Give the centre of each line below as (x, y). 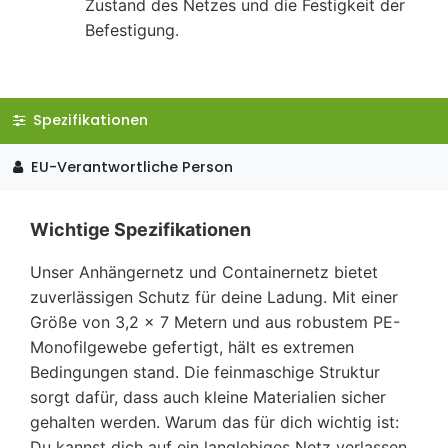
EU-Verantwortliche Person (129, 167)
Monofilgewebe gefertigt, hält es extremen (192, 346)
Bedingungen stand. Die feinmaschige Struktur (205, 371)
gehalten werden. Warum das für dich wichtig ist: (214, 421)
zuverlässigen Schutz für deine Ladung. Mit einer (214, 296)
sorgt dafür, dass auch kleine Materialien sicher (208, 396)
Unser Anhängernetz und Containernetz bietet (204, 271)
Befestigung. (132, 29)
